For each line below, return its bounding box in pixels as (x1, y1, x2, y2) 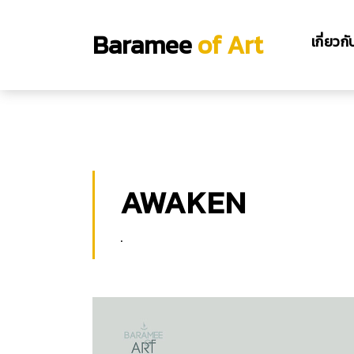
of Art (192, 26, 263, 64)
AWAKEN (120, 179, 246, 226)
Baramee (92, 26, 192, 64)
